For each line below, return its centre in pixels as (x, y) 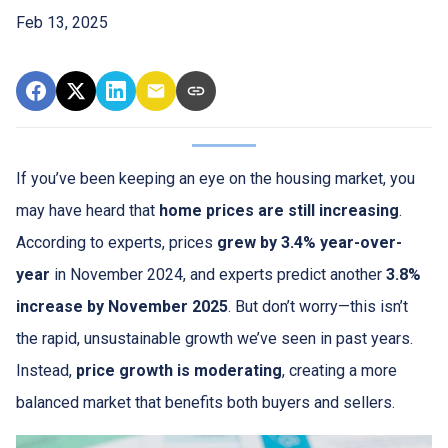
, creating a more (339, 370)
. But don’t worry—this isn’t (318, 306)
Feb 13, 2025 (62, 22)
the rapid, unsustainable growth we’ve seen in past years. (214, 338)
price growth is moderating (179, 370)
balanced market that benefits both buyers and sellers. (205, 402)
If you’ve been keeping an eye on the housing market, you (215, 178)
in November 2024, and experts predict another (218, 274)
